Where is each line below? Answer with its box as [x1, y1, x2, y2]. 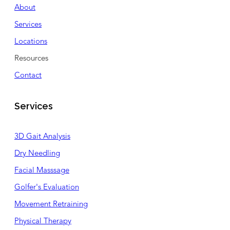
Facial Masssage [14, 167, 69, 175]
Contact [14, 72, 42, 80]
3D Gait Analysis [14, 133, 70, 141]
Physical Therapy [14, 218, 71, 226]
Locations [14, 38, 47, 46]
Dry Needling [14, 150, 60, 158]
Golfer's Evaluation [14, 184, 79, 192]
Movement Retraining [14, 201, 88, 209]
